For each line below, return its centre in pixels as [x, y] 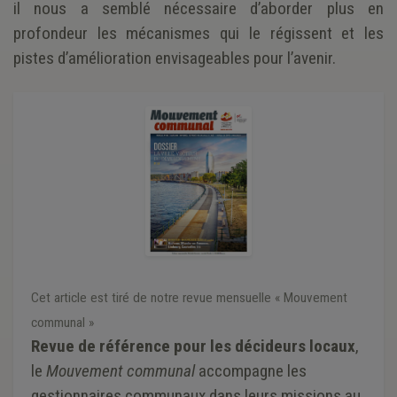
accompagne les [251, 370]
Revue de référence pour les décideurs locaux [193, 346]
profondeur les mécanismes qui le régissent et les [198, 33]
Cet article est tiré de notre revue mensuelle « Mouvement [189, 297]
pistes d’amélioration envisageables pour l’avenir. [175, 58]
